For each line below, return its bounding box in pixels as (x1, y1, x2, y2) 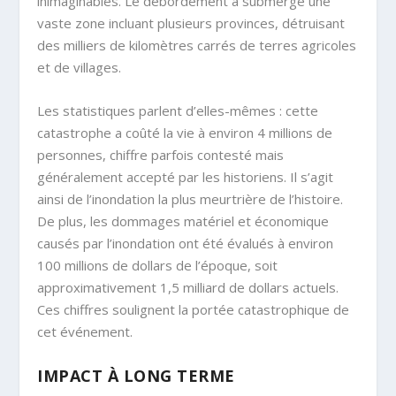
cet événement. (37, 323, 133, 341)
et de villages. (37, 58, 122, 77)
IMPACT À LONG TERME (37, 365, 235, 387)
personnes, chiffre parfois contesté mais (37, 146, 285, 164)
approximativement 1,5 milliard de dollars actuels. (37, 278, 339, 297)
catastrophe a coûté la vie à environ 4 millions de (37, 124, 333, 142)
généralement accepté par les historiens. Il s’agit (37, 168, 334, 187)
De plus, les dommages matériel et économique (37, 212, 330, 231)
